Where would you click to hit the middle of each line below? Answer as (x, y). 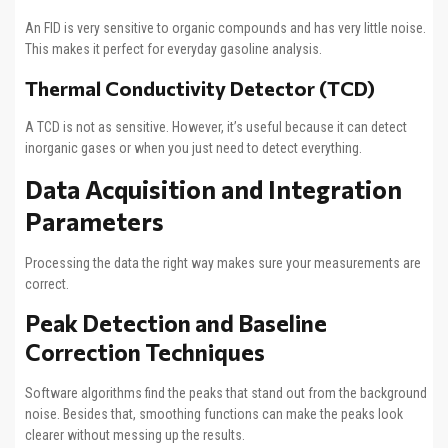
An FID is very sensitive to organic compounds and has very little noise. (225, 28)
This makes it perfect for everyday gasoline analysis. (173, 49)
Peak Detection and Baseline (176, 323)
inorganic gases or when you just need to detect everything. (193, 147)
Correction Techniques (145, 352)
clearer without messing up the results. (135, 435)
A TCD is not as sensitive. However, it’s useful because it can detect (216, 126)
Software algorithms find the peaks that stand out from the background (226, 393)
